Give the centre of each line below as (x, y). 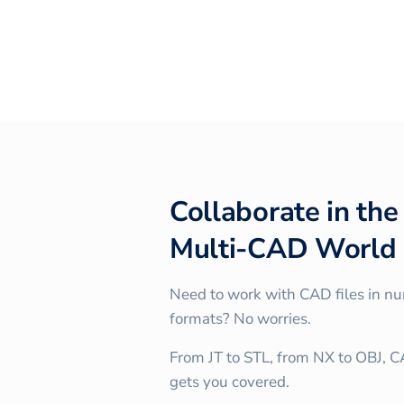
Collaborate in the (284, 211)
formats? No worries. (240, 318)
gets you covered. (230, 381)
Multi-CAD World (283, 248)
